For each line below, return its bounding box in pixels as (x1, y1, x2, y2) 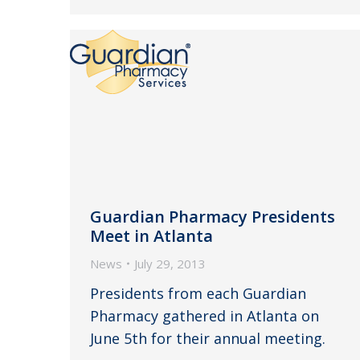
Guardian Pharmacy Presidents (90, 205, 335, 227)
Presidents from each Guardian (90, 283, 306, 303)
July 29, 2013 (134, 255, 206, 272)
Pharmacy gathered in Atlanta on (90, 305, 319, 325)
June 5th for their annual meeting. (90, 328, 325, 348)
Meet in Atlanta (90, 224, 213, 247)
